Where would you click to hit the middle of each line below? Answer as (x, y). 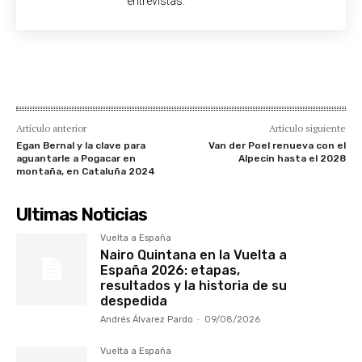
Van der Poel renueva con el (277, 145)
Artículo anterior (51, 128)
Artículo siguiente (307, 128)
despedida (134, 301)
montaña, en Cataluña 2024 (86, 171)
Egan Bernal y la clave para (81, 145)
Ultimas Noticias (82, 214)
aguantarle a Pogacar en (76, 158)
